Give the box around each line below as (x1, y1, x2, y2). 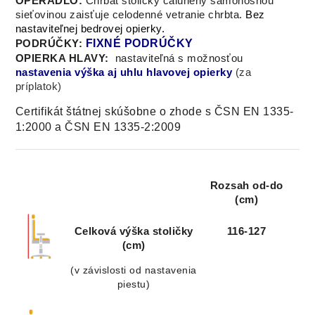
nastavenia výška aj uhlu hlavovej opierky (15, 67, 236, 79)
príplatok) (15, 81, 62, 93)
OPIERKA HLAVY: (15, 53, 109, 65)
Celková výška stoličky (74, 226, 193, 238)
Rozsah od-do (210, 180, 283, 192)
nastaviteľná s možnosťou (108, 53, 243, 65)
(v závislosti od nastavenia (70, 264, 197, 276)
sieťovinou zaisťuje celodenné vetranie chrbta (15, 9, 240, 21)
